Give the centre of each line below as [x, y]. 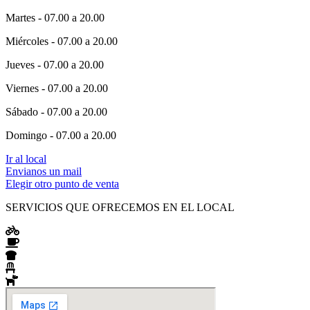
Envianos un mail [44, 172]
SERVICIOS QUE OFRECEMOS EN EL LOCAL [120, 208]
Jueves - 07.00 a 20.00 [55, 65]
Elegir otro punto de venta [62, 184]
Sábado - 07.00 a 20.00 [56, 112]
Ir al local [26, 159]
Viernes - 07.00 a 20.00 [57, 89]
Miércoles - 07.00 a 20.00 [62, 42]
